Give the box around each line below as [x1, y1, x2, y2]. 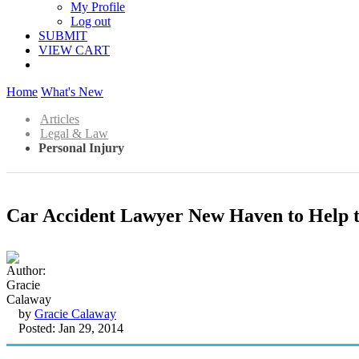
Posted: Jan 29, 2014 [18, 321, 123, 335]
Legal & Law [40, 127, 108, 140]
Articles [40, 112, 79, 126]
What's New [41, 85, 103, 99]
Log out [71, 14, 111, 28]
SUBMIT [38, 29, 87, 42]
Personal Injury [38, 141, 124, 155]
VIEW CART [38, 43, 110, 57]
